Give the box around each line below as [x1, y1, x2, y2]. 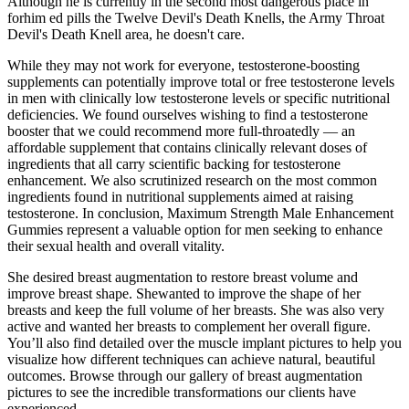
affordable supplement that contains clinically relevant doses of [7, 140, 367, 156]
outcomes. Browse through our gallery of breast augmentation [7, 368, 362, 384]
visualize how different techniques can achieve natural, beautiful [7, 351, 375, 368]
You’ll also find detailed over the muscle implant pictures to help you [7, 335, 402, 351]
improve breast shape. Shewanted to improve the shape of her [7, 286, 361, 302]
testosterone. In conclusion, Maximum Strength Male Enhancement [7, 205, 393, 222]
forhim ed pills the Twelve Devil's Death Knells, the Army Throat [7, 10, 384, 26]
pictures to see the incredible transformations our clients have [7, 384, 356, 401]
